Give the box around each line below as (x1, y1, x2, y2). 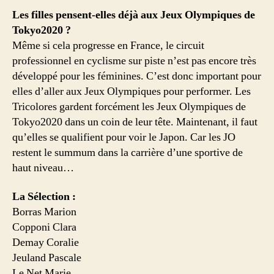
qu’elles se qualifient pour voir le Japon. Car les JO (12, 130, 235, 144)
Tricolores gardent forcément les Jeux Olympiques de (12, 99, 246, 114)
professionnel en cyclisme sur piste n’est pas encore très (12, 53, 256, 68)
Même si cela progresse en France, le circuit (12, 38, 204, 53)
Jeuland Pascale (12, 251, 81, 265)
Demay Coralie (12, 235, 79, 250)
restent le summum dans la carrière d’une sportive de (12, 145, 243, 160)
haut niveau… (12, 160, 74, 175)
